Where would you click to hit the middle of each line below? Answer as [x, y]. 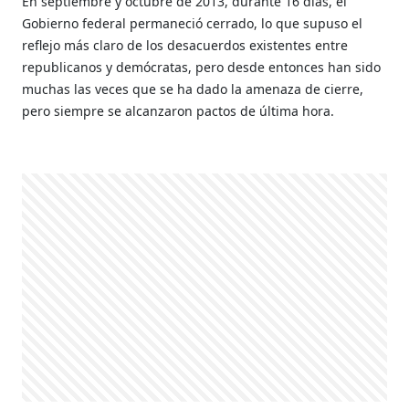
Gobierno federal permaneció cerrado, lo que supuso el [193, 23]
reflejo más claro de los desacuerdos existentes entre [185, 45]
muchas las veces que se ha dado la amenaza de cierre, [193, 89]
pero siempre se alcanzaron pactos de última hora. [180, 110]
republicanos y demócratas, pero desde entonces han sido [202, 67]
